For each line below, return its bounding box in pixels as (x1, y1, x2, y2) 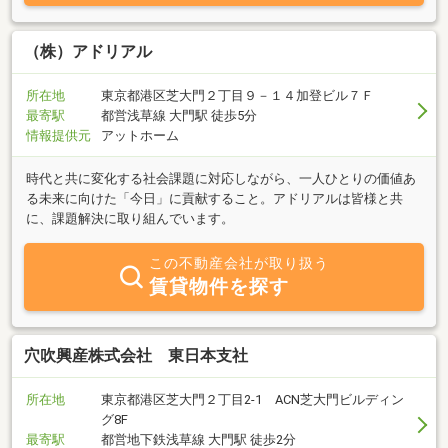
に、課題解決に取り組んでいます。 (26, 210, 234, 226)
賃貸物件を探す (148, 274, 289, 298)
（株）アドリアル (24, 41, 152, 61)
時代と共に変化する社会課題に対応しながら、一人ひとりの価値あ (26, 170, 416, 186)
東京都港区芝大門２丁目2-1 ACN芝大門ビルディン (101, 392, 404, 408)
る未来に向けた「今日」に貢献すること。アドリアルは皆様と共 (26, 190, 403, 206)
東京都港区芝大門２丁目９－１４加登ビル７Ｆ (101, 87, 374, 103)
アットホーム (101, 127, 179, 143)
